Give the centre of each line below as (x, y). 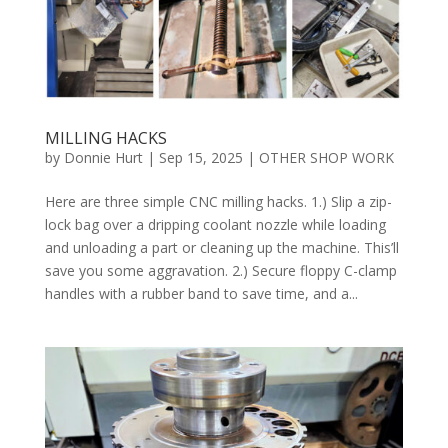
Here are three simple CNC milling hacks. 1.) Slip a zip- (218, 202)
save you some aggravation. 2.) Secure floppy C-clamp (220, 271)
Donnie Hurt (103, 158)
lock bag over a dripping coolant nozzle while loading (215, 225)
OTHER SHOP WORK (326, 158)
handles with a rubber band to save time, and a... (201, 294)
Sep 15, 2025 (200, 158)
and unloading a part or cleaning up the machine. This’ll (221, 248)
